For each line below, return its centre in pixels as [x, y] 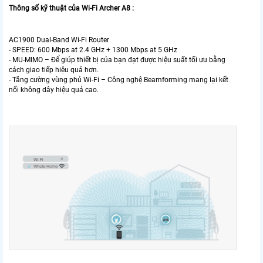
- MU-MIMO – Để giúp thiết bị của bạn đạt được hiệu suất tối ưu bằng [117, 60]
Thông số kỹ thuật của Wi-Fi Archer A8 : [71, 9]
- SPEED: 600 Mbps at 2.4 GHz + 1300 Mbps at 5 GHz [93, 50]
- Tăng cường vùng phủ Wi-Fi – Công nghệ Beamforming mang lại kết [119, 80]
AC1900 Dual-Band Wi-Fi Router [59, 40]
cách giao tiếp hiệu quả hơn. [54, 70]
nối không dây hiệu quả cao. [54, 90]
